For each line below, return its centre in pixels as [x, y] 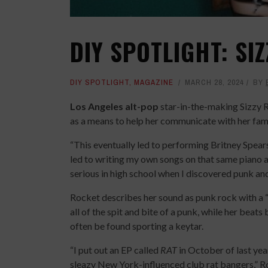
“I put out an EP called [115, 249]
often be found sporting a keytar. [138, 226]
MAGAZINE [154, 82]
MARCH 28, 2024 [214, 82]
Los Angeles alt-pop [115, 106]
